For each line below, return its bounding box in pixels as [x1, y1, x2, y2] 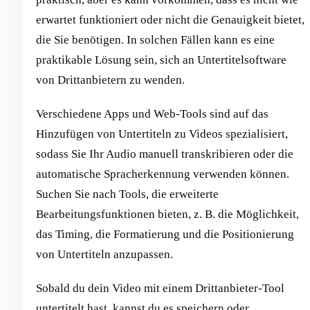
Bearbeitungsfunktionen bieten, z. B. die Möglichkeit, [36, 207, 299, 221]
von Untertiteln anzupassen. [36, 247, 173, 261]
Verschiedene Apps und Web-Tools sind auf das [36, 107, 268, 120]
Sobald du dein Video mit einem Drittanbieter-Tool [36, 281, 284, 295]
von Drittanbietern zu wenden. [36, 73, 185, 86]
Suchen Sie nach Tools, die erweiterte [36, 187, 219, 201]
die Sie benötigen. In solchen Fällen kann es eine [36, 33, 275, 46]
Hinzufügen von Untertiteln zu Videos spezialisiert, [36, 127, 288, 140]
